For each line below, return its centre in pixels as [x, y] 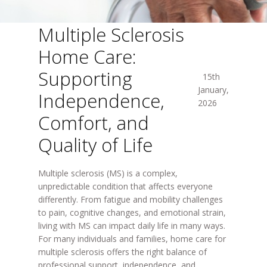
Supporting [85, 79]
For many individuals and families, [104, 239]
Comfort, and [93, 123]
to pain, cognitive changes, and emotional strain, [132, 212]
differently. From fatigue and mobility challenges [130, 199]
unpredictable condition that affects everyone [125, 186]
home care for [198, 239]
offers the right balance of [155, 252]
